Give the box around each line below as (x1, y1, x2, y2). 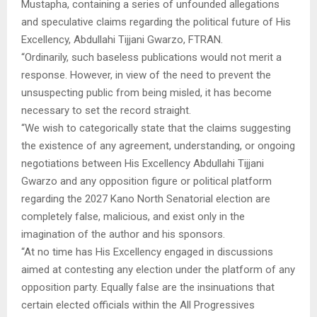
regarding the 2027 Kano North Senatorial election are (21, 192, 270, 205)
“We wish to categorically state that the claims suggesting (21, 121, 291, 134)
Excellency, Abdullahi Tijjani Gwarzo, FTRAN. (21, 33, 223, 46)
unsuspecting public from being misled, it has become (21, 86, 272, 99)
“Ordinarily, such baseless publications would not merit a (21, 50, 282, 64)
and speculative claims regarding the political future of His (21, 15, 291, 28)
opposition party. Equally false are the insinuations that (21, 280, 275, 294)
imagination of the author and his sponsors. (21, 227, 225, 241)
